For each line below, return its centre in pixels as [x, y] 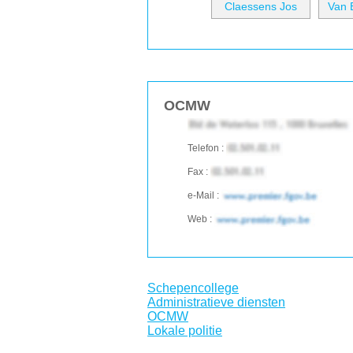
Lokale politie [185, 331]
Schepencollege [193, 288]
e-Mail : [204, 195]
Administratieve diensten [216, 302]
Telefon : [207, 148]
